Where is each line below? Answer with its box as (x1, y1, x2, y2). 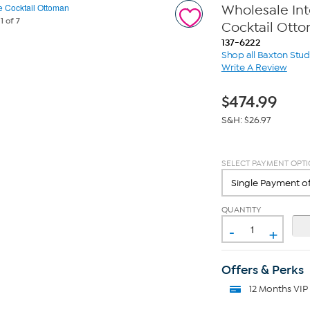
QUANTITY (221, 204, 262, 215)
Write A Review (221, 61, 287, 73)
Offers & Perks (221, 262, 304, 277)
